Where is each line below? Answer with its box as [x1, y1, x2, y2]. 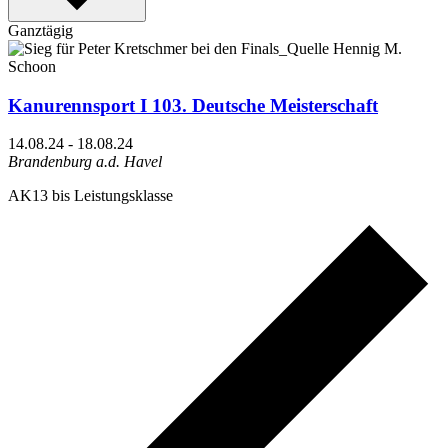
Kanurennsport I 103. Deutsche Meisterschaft [8, 94, 378, 116]
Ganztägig [8, 21, 73, 39]
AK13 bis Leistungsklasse [8, 187, 173, 205]
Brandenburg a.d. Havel [8, 153, 162, 171]
